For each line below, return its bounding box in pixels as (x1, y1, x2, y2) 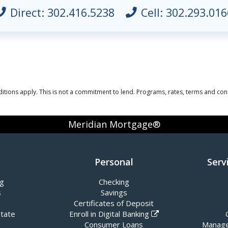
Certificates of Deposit (74, 197, 154, 208)
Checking (98, 176, 129, 187)
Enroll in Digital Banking (69, 208, 149, 219)
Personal (94, 155, 133, 168)
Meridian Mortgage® (68, 118, 160, 130)
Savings (100, 187, 127, 197)
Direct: (10, 5, 48, 20)
